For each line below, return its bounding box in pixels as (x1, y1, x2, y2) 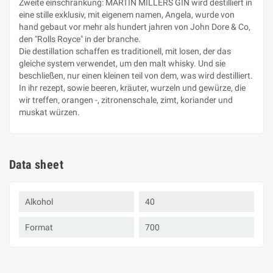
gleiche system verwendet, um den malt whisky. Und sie (19, 58, 225, 68)
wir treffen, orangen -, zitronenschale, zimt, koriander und (19, 95, 233, 105)
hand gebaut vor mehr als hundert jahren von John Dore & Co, (19, 22, 250, 32)
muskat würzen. (19, 107, 80, 117)
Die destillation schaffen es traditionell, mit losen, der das (19, 46, 231, 56)
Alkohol (25, 197, 53, 207)
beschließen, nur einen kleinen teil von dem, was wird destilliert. (19, 71, 253, 80)
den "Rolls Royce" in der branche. (19, 34, 141, 44)
